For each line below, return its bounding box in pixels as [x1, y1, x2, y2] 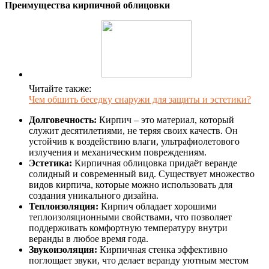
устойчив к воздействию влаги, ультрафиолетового [29, 136, 240, 147]
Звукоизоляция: [29, 244, 97, 255]
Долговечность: [29, 115, 97, 125]
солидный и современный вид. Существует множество [29, 169, 255, 180]
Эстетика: [29, 158, 72, 169]
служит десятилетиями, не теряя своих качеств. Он [29, 125, 238, 136]
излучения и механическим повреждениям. [29, 147, 207, 158]
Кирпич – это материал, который [97, 115, 234, 125]
